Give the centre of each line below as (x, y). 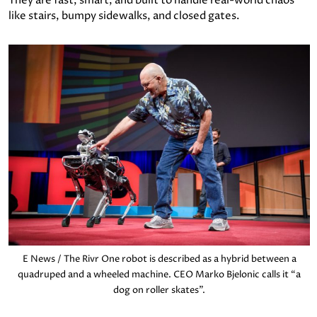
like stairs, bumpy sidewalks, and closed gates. (124, 16)
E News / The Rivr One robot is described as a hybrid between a (159, 259)
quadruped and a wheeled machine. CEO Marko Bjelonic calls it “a (159, 274)
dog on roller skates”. (159, 290)
